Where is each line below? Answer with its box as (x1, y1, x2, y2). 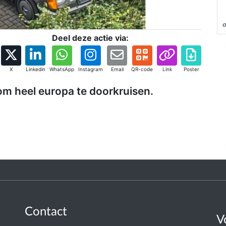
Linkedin (25, 66, 45, 72)
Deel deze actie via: (52, 33, 129, 43)
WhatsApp (49, 66, 74, 72)
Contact (25, 206, 67, 218)
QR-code (131, 66, 153, 72)
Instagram (78, 66, 103, 72)
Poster (183, 66, 199, 72)
